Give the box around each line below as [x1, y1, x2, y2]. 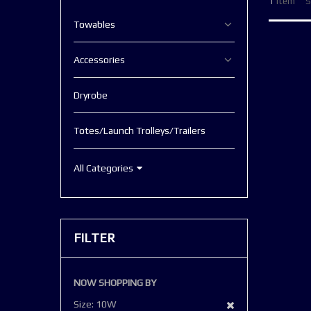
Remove [234, 297, 269, 309]
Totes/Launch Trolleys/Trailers [74, 124, 205, 136]
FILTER [74, 230, 115, 245]
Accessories [74, 53, 125, 65]
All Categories [74, 162, 133, 174]
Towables [74, 18, 115, 30]
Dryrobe [74, 89, 108, 101]
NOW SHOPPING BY [74, 276, 156, 288]
